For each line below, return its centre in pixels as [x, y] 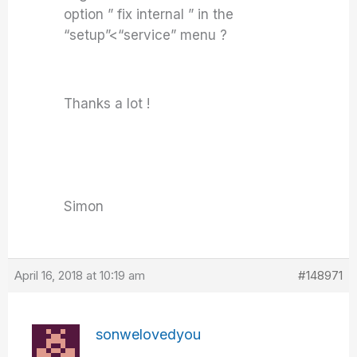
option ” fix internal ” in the [149, 14]
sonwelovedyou [149, 334]
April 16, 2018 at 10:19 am [80, 275]
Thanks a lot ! [107, 104]
